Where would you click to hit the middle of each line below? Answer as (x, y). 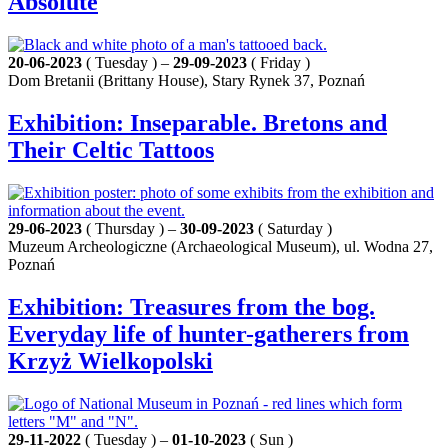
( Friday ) (278, 62)
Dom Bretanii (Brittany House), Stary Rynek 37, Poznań (186, 80)
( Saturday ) (293, 228)
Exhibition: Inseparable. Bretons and (197, 122)
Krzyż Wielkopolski (110, 360)
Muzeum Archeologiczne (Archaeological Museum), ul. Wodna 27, (220, 246)
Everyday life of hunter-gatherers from (208, 333)
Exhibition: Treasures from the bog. (191, 306)
